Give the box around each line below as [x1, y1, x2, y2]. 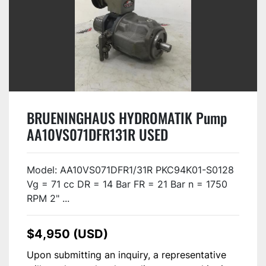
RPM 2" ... [27, 192, 69, 204]
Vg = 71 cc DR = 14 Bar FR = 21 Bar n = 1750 [27, 178, 227, 190]
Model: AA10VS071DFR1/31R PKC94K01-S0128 [27, 163, 234, 176]
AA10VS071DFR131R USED [27, 123, 168, 145]
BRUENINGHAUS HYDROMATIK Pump [27, 107, 227, 128]
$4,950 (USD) [27, 226, 108, 241]
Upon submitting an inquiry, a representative [27, 248, 226, 261]
